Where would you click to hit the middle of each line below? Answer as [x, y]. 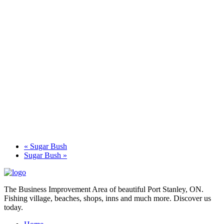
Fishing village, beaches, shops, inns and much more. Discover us [107, 198]
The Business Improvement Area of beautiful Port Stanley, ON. [104, 189]
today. [13, 207]
